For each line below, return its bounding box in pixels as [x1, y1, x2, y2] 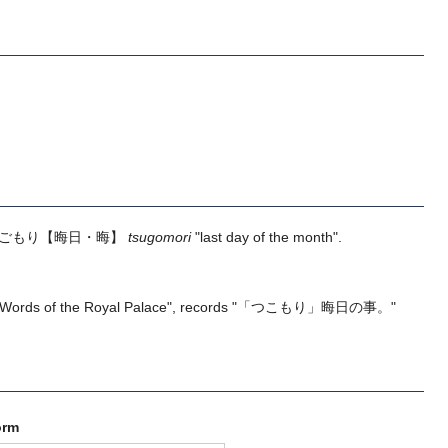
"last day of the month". [191, 228, 342, 245]
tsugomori [128, 228, 191, 245]
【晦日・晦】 [40, 228, 128, 245]
